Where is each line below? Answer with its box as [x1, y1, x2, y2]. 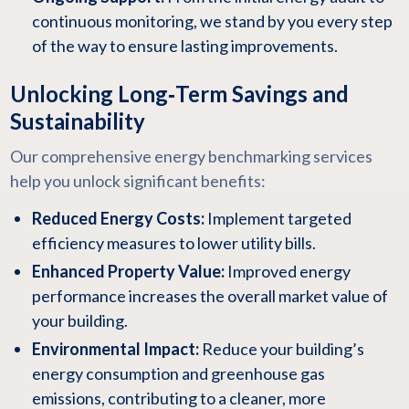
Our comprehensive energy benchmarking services [9, 146, 372, 166]
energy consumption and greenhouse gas [31, 363, 325, 383]
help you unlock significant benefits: [9, 171, 266, 191]
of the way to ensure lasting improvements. [31, 36, 338, 56]
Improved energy [224, 261, 351, 281]
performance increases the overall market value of [31, 286, 388, 306]
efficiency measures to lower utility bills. [31, 233, 316, 253]
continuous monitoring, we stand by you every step [31, 11, 393, 31]
